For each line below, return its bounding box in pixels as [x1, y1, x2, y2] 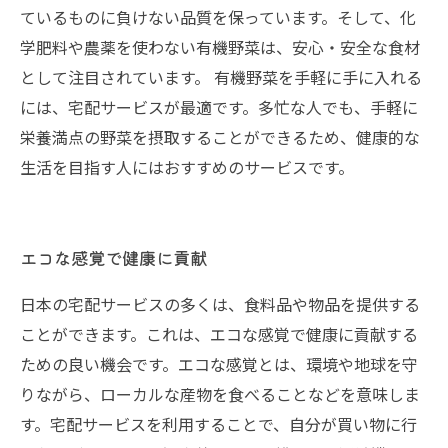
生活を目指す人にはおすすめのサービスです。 [20, 155, 354, 179]
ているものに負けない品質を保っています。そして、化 [20, 5, 416, 29]
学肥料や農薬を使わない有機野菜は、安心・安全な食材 [20, 35, 420, 59]
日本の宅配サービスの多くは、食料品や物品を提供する [20, 292, 420, 316]
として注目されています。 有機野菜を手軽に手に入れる [20, 65, 422, 89]
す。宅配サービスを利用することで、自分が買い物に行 [20, 412, 417, 436]
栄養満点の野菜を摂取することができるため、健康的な [20, 125, 420, 149]
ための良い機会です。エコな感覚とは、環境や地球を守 [20, 352, 418, 376]
